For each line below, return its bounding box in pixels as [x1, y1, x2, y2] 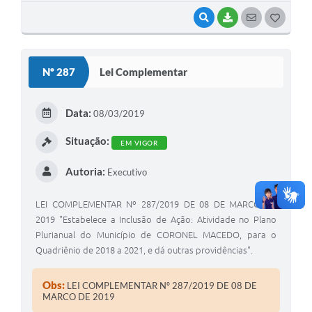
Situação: [65, 134, 109, 148]
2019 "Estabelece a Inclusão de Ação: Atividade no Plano [36, 214, 276, 224]
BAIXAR [238, 13, 267, 22]
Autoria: [65, 164, 105, 178]
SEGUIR [262, 13, 289, 22]
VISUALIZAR [214, 13, 259, 22]
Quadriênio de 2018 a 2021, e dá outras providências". [36, 244, 253, 255]
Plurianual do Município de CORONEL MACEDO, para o [36, 229, 276, 240]
